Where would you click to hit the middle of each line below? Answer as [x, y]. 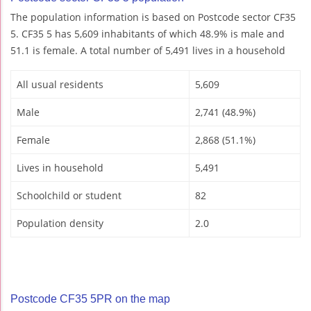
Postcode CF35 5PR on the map [90, 299]
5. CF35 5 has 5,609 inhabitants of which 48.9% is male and [148, 33]
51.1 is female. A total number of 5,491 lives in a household [148, 50]
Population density [60, 223]
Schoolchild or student [69, 195]
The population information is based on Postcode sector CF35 [153, 17]
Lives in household [60, 167]
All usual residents [60, 84]
